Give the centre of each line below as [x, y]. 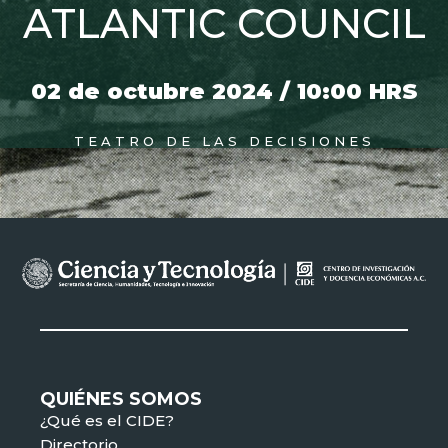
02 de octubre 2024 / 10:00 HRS [224, 92]
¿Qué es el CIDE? [107, 420]
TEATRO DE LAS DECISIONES [224, 141]
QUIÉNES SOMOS [121, 398]
